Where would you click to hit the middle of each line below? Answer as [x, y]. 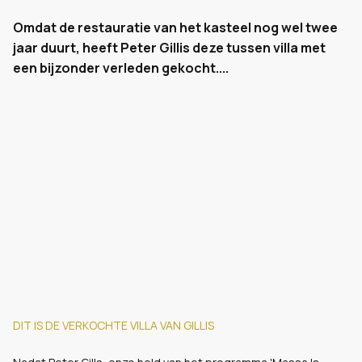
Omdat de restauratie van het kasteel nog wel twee [175, 27]
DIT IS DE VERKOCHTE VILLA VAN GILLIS [114, 325]
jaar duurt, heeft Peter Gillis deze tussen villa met [169, 48]
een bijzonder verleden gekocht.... [121, 68]
